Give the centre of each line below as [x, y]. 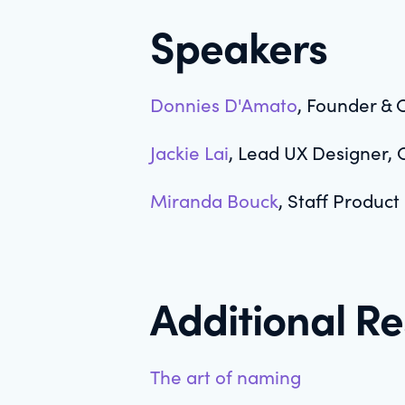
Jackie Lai [190, 152]
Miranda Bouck [215, 200]
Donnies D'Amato [224, 104]
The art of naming [226, 376]
